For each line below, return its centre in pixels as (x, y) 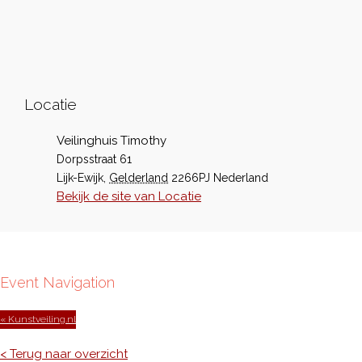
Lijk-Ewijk (80, 178)
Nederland (241, 178)
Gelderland (139, 178)
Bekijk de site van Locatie (129, 196)
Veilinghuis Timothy (112, 141)
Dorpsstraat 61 (94, 159)
